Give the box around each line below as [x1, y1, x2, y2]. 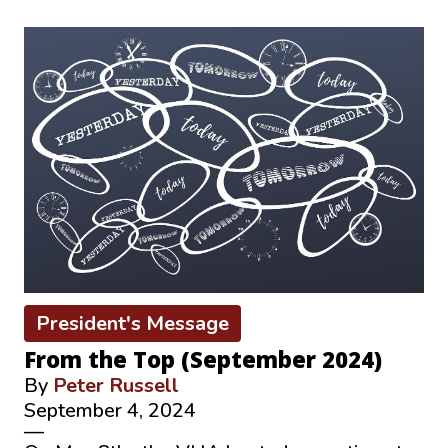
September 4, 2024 [24, 397, 196, 425]
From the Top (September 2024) [24, 344, 382, 375]
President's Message [36, 310, 229, 338]
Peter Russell [53, 372, 179, 400]
